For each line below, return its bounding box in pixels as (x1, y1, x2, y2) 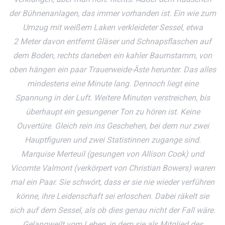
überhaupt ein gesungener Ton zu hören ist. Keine (25, 107, 200, 117)
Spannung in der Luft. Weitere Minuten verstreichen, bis (15, 93, 210, 103)
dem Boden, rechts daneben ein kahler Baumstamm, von (13, 51, 212, 61)
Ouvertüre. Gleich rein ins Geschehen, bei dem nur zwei (16, 121, 209, 131)
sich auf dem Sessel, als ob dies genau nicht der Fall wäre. (10, 205, 215, 215)
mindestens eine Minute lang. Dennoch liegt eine (27, 79, 198, 89)
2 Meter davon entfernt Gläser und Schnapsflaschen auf (14, 37, 211, 47)
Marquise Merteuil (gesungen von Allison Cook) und (21, 149, 204, 159)
